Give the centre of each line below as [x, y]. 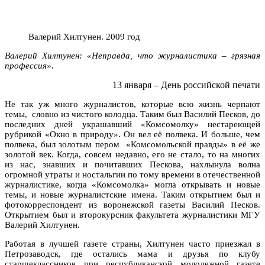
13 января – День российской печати [186, 85]
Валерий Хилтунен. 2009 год [84, 36]
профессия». [29, 65]
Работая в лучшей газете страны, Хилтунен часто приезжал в [132, 243]
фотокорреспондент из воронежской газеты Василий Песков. [132, 204]
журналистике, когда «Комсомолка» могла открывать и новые [132, 184]
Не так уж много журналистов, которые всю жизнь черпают [132, 104]
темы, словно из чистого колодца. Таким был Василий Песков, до [132, 114]
